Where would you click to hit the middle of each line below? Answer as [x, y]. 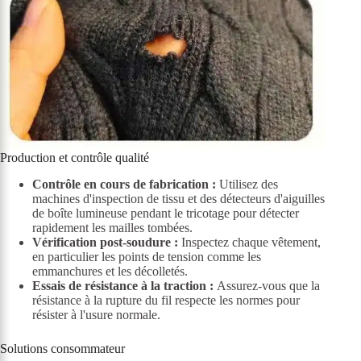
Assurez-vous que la [267, 285]
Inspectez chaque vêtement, [249, 242]
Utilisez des [247, 184]
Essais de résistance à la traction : [123, 285]
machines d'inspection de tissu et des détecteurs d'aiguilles [178, 198]
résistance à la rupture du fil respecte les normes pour [166, 300]
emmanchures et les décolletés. [110, 271]
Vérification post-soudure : [105, 242]
